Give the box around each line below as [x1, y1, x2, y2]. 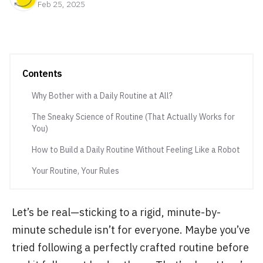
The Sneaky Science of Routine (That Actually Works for [32, 112, 235, 122]
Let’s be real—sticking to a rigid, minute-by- [12, 205, 221, 219]
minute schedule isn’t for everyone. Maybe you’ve [12, 223, 250, 237]
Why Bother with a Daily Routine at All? [32, 90, 173, 101]
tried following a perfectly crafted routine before [12, 241, 249, 254]
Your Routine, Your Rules [32, 166, 119, 176]
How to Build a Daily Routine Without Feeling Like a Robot [32, 144, 240, 155]
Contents [22, 68, 62, 79]
